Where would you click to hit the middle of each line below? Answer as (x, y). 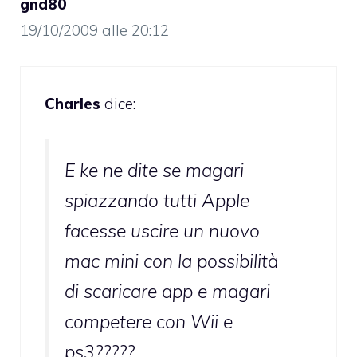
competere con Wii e (149, 321)
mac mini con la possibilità (171, 261)
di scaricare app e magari (167, 291)
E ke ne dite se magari (154, 170)
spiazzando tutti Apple (157, 200)
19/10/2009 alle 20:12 (94, 30)
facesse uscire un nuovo (162, 230)
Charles (73, 104)
